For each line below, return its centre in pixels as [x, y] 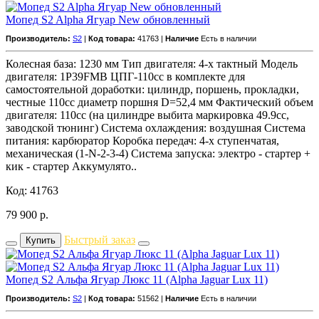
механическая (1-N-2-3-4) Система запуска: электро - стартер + [158, 153]
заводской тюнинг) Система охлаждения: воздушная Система [156, 127]
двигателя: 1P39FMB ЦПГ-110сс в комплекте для [125, 76]
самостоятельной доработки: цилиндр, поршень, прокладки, [152, 89]
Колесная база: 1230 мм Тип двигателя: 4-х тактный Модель [152, 63]
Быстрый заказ [100, 239]
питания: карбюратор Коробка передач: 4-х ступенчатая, [142, 140]
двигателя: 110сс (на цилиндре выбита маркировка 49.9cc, [147, 115]
